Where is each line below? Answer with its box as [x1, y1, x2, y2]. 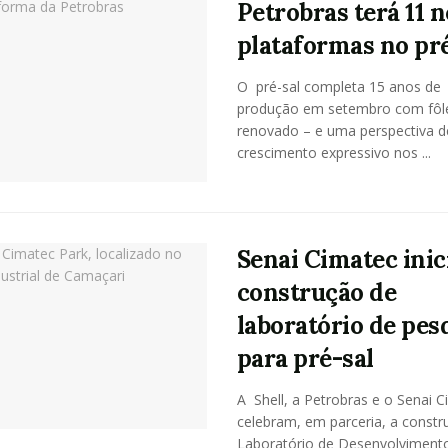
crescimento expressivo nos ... [236, 143, 431, 162]
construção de [236, 276, 397, 308]
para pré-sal [236, 342, 374, 374]
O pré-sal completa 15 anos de [236, 77, 441, 96]
